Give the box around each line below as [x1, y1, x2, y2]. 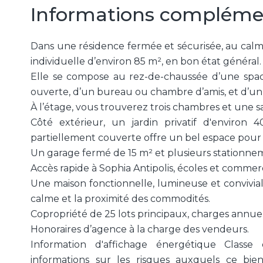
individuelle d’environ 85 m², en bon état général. [31, 56, 261, 67]
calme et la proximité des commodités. [31, 193, 210, 204]
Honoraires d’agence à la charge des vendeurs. [31, 224, 249, 235]
